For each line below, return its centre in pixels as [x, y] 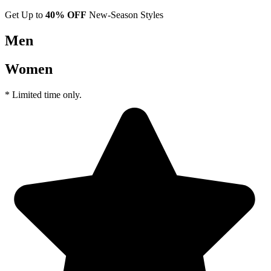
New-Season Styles [125, 15]
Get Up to [25, 15]
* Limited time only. [43, 94]
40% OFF [66, 15]
